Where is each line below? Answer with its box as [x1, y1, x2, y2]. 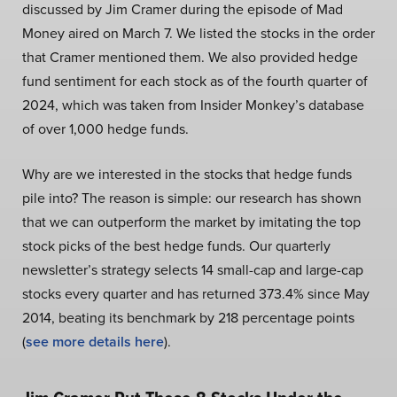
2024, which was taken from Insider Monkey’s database [22, 94, 364, 114]
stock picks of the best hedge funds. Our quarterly [22, 235, 331, 255]
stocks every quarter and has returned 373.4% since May [22, 283, 370, 303]
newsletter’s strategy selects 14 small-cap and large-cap [22, 259, 363, 279]
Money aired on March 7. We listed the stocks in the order [22, 22, 375, 43]
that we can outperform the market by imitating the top [22, 211, 361, 231]
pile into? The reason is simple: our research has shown [22, 187, 362, 207]
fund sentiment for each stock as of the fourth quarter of [22, 70, 368, 90]
